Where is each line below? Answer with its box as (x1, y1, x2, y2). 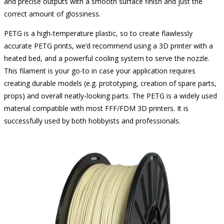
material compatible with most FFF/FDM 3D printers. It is (3, 103, 188, 113)
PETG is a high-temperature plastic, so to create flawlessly (3, 28, 192, 38)
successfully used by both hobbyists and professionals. (3, 116, 182, 125)
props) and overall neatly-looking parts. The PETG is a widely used (3, 91, 217, 100)
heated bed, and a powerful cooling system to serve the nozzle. (3, 53, 209, 63)
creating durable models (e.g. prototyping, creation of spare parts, (3, 78, 216, 88)
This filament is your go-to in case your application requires (3, 66, 195, 75)
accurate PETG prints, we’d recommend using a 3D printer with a (3, 41, 213, 50)
